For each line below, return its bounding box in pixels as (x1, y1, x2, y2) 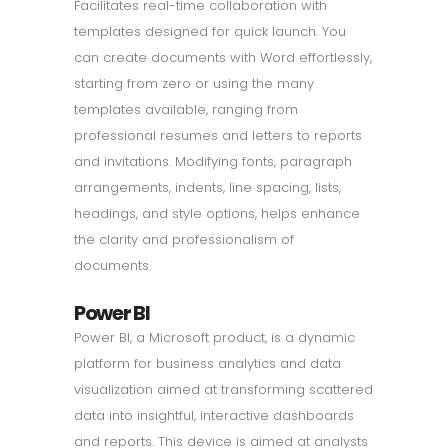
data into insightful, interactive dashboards (74, 405, 354, 425)
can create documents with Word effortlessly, (74, 47, 372, 67)
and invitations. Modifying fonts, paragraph (74, 151, 352, 171)
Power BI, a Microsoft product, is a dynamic (74, 327, 355, 347)
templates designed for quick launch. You (74, 21, 346, 41)
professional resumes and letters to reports (74, 125, 362, 145)
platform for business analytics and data (74, 353, 341, 373)
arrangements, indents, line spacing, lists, (74, 177, 341, 197)
